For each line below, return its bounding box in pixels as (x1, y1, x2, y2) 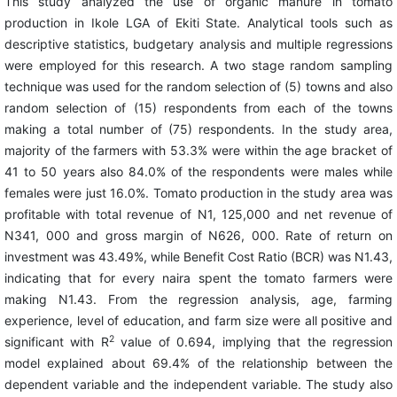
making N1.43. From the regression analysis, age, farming (4, 292, 393, 307)
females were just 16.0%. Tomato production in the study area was (4, 185, 393, 201)
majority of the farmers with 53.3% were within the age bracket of (4, 143, 393, 159)
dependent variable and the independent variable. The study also (4, 377, 393, 393)
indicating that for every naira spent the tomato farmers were (4, 270, 393, 286)
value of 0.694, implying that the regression (113, 334, 393, 350)
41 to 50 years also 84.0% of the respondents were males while (4, 164, 393, 180)
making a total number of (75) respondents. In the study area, (4, 121, 393, 137)
